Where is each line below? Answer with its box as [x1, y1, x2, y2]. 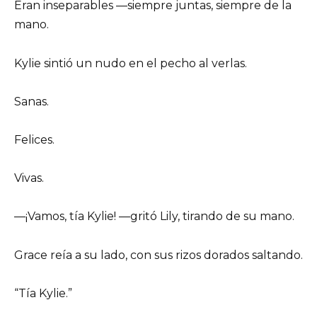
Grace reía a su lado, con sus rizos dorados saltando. [14, 248, 303, 262]
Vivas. [14, 171, 44, 185]
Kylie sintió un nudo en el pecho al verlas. [14, 56, 247, 70]
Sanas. [14, 94, 49, 108]
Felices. [14, 133, 54, 147]
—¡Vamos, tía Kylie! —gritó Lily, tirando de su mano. [14, 209, 294, 224]
